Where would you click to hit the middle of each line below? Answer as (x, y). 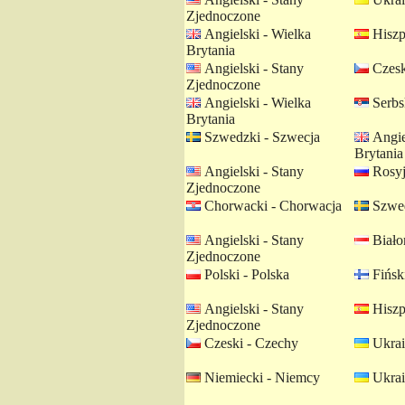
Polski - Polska (245, 274)
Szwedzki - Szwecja (260, 137)
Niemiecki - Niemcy (260, 377)
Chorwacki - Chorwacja (271, 206)
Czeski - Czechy (250, 343)
